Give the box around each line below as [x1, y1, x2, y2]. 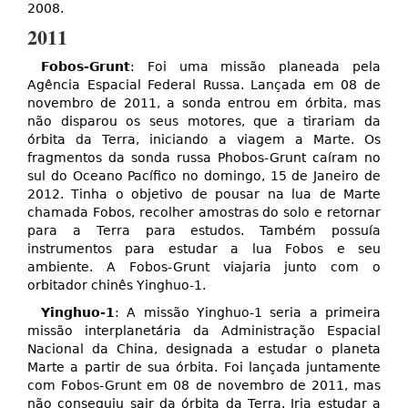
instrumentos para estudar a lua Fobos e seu [27, 241, 381, 257]
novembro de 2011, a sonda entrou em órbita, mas [27, 96, 381, 111]
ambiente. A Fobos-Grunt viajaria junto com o [27, 260, 381, 275]
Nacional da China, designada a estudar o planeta [27, 342, 381, 357]
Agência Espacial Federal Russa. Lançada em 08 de [27, 77, 381, 93]
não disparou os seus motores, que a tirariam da [27, 114, 381, 129]
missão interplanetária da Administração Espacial [27, 323, 381, 339]
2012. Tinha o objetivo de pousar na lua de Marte [27, 187, 381, 202]
